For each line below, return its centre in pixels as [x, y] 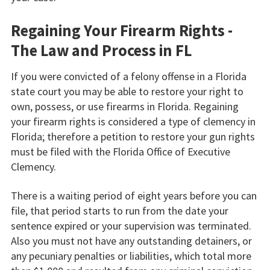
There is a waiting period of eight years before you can [133, 195]
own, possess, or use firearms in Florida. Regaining [124, 106]
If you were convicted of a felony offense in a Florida [128, 76]
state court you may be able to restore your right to [127, 91]
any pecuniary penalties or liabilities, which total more [131, 256]
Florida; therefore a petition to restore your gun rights [133, 136]
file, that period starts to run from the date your [119, 210]
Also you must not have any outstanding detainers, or [131, 240]
